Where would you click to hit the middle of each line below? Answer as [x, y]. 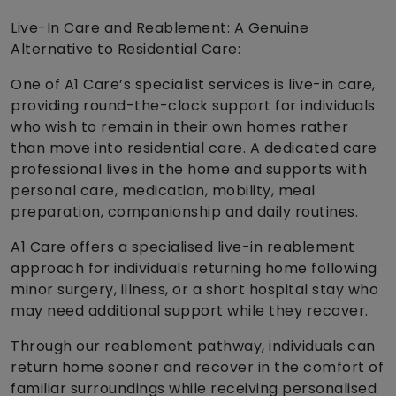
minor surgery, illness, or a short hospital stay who [194, 290]
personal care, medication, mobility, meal [163, 191]
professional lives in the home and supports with [189, 170]
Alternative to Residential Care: [126, 49]
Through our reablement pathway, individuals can [193, 346]
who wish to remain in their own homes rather [179, 127]
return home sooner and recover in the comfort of [197, 368]
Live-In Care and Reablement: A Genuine [160, 28]
